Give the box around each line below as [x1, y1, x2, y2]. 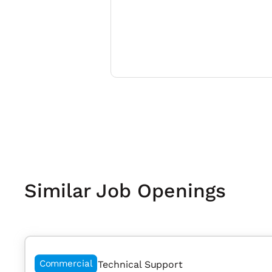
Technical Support [98, 259, 183, 271]
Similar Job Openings [24, 179, 226, 203]
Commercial [39, 258, 93, 270]
